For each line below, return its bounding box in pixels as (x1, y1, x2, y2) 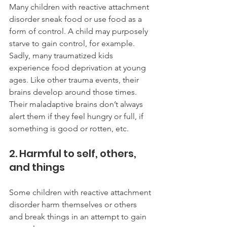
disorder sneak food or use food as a (9, 14, 144, 24)
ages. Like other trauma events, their (9, 74, 141, 85)
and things (9, 160, 65, 174)
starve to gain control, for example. (9, 38, 137, 48)
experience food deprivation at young (9, 62, 148, 72)
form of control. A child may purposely (9, 26, 150, 36)
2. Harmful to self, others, (9, 146, 138, 161)
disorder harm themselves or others (9, 199, 139, 209)
